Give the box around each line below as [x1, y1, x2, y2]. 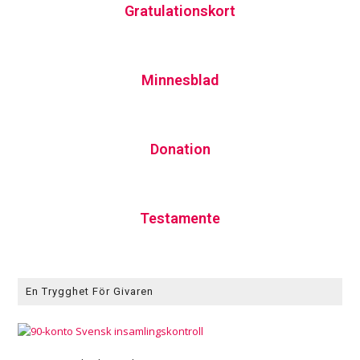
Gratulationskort [125, 2, 235, 19]
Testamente [140, 210, 220, 227]
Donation [149, 141, 211, 157]
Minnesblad [141, 72, 219, 88]
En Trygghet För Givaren [26, 285, 154, 297]
